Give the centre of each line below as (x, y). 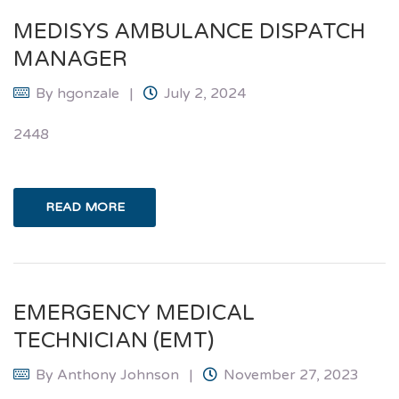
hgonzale (88, 93)
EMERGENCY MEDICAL (134, 313)
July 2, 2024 (205, 93)
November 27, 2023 (291, 375)
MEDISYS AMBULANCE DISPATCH (190, 31)
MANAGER (70, 59)
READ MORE (85, 207)
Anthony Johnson (118, 375)
